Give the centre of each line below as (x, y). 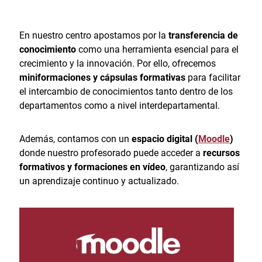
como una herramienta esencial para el (157, 50)
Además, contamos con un (75, 139)
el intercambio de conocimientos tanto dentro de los (126, 92)
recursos (221, 153)
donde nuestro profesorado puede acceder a (111, 153)
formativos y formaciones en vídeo (92, 167)
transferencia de (203, 36)
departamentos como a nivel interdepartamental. (119, 106)
